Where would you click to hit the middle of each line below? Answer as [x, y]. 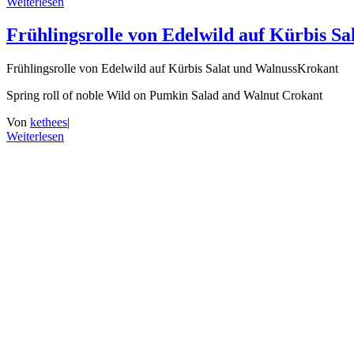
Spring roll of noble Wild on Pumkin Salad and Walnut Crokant [164, 96]
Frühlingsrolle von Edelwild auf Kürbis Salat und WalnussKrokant [172, 69]
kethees [49, 122]
